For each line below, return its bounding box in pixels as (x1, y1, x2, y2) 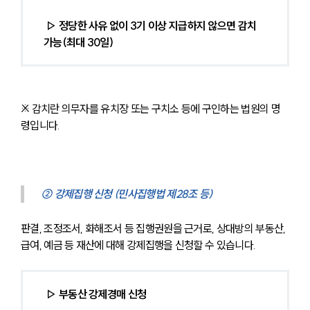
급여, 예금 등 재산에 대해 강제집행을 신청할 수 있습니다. (21, 237, 256, 252)
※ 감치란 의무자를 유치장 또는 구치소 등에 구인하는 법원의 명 (21, 101, 280, 116)
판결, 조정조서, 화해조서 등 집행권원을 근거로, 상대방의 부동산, (21, 221, 288, 235)
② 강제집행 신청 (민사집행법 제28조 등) (41, 186, 212, 201)
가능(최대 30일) (44, 35, 116, 49)
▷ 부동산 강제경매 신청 (46, 286, 147, 301)
